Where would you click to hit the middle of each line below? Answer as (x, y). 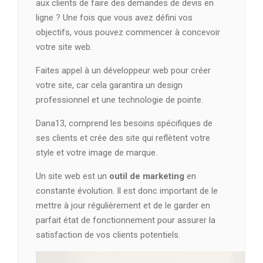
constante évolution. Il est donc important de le (127, 190)
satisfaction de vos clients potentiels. (108, 235)
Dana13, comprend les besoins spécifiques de (124, 123)
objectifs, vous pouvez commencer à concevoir (128, 32)
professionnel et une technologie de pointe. (119, 100)
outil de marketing (147, 176)
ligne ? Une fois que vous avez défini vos (114, 17)
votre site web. (64, 47)
